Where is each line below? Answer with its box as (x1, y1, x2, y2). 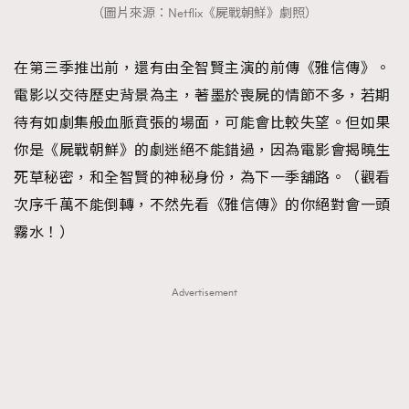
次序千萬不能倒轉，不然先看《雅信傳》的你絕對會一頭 (14, 195, 391, 215)
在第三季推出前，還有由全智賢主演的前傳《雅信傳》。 (14, 58, 391, 78)
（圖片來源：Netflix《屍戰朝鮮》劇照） (91, 5, 318, 23)
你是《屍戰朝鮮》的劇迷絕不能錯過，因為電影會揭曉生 (14, 141, 391, 160)
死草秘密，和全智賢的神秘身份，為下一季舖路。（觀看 (14, 168, 391, 187)
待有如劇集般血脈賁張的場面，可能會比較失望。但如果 (14, 113, 391, 132)
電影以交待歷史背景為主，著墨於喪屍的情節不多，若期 (14, 86, 391, 105)
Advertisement (172, 285, 237, 299)
